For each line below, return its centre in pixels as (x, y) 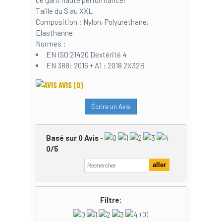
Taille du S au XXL (64, 11)
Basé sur (62, 138)
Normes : (51, 43)
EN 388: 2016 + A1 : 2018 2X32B (95, 65)
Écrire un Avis (111, 106)
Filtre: (111, 200)
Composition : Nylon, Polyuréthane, (92, 22)
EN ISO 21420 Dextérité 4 (86, 54)
